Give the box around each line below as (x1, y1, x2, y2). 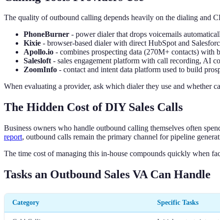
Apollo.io (24, 48, 54, 56)
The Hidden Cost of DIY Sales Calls (4, 101, 183, 114)
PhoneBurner (24, 30, 69, 39)
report (4, 133, 22, 141)
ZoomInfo (24, 65, 57, 74)
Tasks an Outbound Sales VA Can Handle (4, 168, 211, 181)
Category (12, 198, 39, 207)
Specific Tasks (157, 198, 198, 207)
